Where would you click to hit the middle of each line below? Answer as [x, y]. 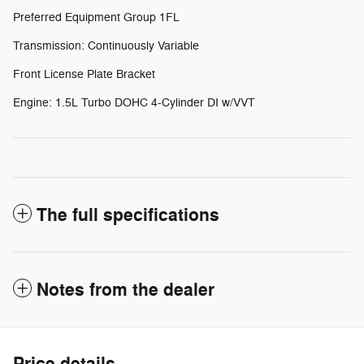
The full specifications [128, 215]
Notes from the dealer [126, 290]
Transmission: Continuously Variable [106, 45]
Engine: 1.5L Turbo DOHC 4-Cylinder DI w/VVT [134, 102]
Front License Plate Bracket [84, 74]
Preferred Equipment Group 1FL [96, 17]
